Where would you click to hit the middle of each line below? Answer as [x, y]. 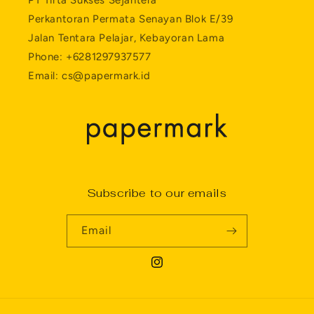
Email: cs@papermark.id [89, 76]
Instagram [173, 270]
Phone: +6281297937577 [90, 57]
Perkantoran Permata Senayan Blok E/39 [131, 19]
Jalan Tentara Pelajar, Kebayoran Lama [127, 38]
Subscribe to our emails [157, 193]
